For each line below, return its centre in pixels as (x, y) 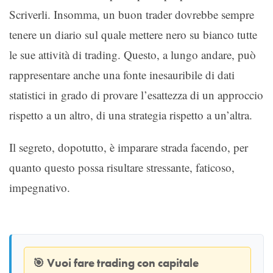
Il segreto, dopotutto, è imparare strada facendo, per (129, 147)
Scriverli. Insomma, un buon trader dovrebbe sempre (132, 14)
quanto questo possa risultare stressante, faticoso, (122, 167)
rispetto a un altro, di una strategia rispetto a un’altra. (131, 115)
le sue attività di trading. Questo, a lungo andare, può (133, 54)
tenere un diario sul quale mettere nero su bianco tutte (133, 34)
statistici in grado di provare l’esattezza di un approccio (136, 94)
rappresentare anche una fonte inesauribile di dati (122, 74)
